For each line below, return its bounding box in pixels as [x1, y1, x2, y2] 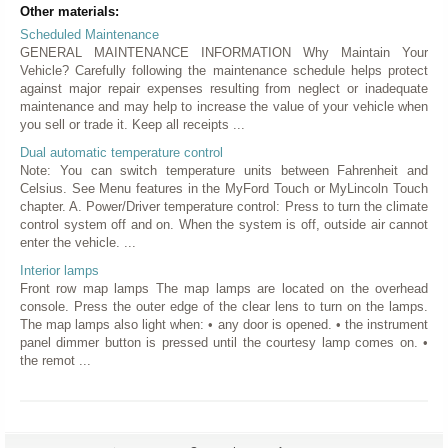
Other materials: [20, 4, 119, 20]
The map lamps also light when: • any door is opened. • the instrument [20, 317, 428, 333]
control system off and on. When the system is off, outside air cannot [20, 217, 428, 233]
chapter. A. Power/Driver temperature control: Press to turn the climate [20, 199, 428, 215]
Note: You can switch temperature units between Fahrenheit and [20, 163, 428, 179]
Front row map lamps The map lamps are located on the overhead [20, 281, 428, 297]
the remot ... [20, 353, 91, 369]
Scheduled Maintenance [20, 27, 159, 43]
